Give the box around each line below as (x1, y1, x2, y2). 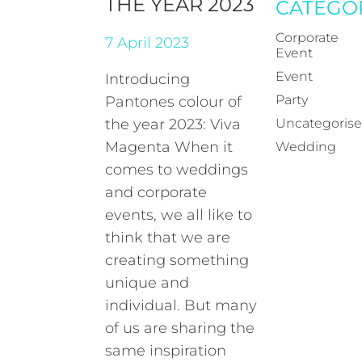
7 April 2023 (105, 34, 190, 52)
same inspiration (105, 342, 227, 360)
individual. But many (105, 297, 258, 314)
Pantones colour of (105, 93, 242, 111)
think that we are (105, 229, 231, 246)
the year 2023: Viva (105, 116, 242, 133)
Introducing (105, 70, 191, 88)
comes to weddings (105, 161, 249, 179)
